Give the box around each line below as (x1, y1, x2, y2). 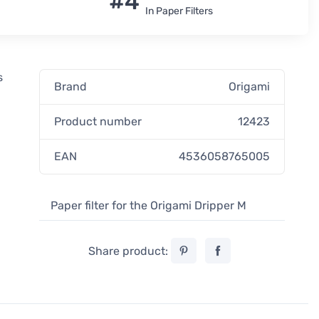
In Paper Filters (145, 5, 213, 17)
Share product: (88, 244, 171, 258)
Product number (54, 115, 142, 128)
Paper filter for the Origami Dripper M (51, 199, 247, 212)
